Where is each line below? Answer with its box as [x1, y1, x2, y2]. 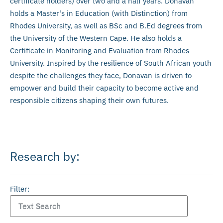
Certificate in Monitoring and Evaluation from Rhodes [10, 45, 189, 55]
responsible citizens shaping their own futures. [10, 95, 169, 105]
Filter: [10, 184, 29, 194]
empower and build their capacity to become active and [10, 83, 199, 93]
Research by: [10, 148, 80, 165]
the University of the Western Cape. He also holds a [10, 33, 182, 43]
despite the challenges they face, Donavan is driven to [10, 70, 192, 80]
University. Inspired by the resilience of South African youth [10, 58, 212, 68]
